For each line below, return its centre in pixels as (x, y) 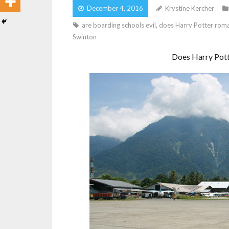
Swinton (85, 37)
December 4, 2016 (115, 8)
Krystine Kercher (190, 8)
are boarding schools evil (119, 25)
